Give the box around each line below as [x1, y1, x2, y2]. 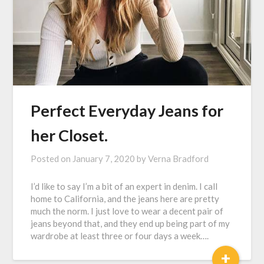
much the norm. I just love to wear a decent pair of [31, 206, 224, 217]
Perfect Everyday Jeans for [31, 101, 224, 121]
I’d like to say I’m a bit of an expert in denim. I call [31, 181, 218, 192]
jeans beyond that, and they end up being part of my [31, 218, 230, 229]
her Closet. [31, 126, 108, 146]
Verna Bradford [148, 153, 209, 164]
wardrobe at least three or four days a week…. [31, 230, 209, 242]
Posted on [31, 153, 73, 164]
